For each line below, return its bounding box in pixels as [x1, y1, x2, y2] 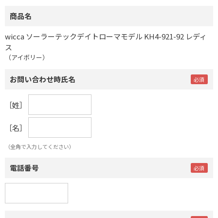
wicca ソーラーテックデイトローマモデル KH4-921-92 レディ [5, 31, 207, 41]
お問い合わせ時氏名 [10, 73, 75, 84]
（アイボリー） [5, 52, 49, 62]
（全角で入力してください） [5, 142, 74, 150]
